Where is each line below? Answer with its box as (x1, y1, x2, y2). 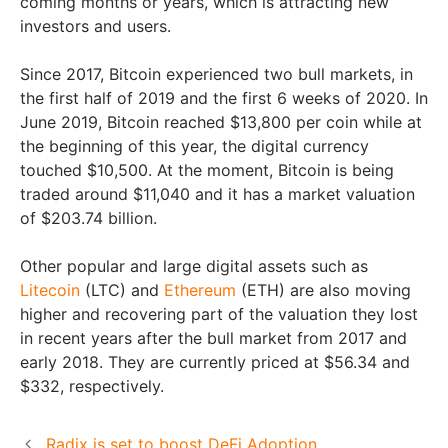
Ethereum (164, 280, 236, 301)
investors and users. (20, 16, 176, 37)
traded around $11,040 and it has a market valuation (20, 184, 415, 205)
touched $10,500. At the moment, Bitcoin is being (20, 160, 394, 181)
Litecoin (20, 280, 80, 301)
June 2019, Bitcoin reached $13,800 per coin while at (20, 112, 422, 133)
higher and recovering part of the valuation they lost (20, 304, 418, 325)
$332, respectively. (20, 376, 169, 397)
